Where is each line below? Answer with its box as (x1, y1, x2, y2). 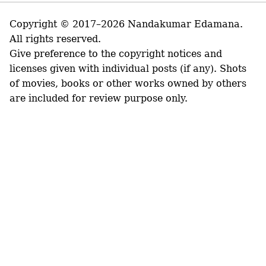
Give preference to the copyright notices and (9, 48, 222, 60)
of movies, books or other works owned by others (9, 78, 246, 90)
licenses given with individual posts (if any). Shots (9, 63, 246, 75)
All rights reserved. (9, 33, 101, 45)
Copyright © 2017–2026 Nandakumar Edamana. (9, 18, 243, 30)
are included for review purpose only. (9, 93, 188, 104)
